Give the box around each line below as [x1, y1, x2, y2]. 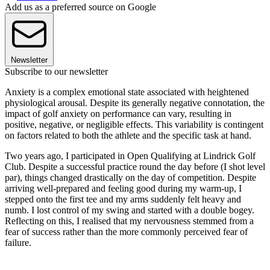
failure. [5, 237, 31, 248]
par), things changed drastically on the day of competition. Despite [5, 172, 256, 183]
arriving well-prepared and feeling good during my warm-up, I [5, 183, 242, 193]
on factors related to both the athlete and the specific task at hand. [5, 130, 251, 140]
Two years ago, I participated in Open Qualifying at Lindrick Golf [5, 150, 256, 161]
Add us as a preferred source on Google [5, 1, 156, 12]
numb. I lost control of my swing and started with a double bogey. [5, 204, 254, 215]
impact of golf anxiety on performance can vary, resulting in [5, 108, 231, 119]
